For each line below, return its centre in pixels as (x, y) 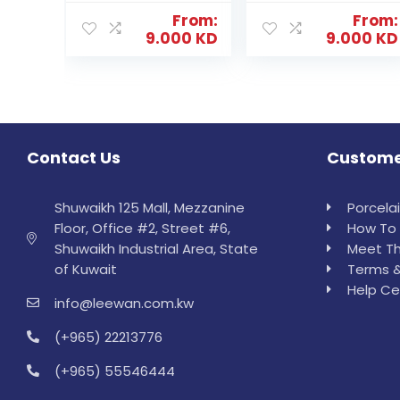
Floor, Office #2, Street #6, (142, 228)
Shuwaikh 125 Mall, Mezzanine (149, 207)
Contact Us (74, 157)
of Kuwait (85, 269)
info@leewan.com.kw (124, 303)
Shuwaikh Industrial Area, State (156, 248)
